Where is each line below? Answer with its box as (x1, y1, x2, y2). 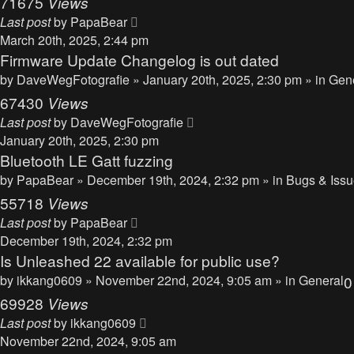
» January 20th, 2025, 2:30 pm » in (133, 70, 329, 88)
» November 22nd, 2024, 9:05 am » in (85, 271, 299, 289)
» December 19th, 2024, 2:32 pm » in (77, 171, 286, 189)
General (299, 271, 344, 289)
